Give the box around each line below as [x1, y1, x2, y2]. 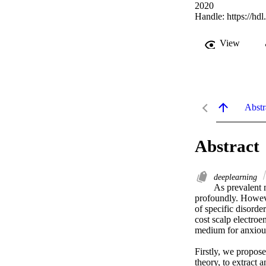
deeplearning [214, 172, 259, 182]
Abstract [195, 137, 259, 156]
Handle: [195, 11, 227, 22]
